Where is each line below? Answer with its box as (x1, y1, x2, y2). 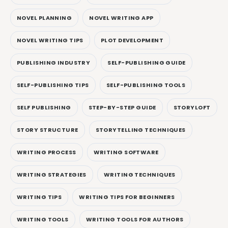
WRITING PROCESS (17, 148, 76, 156)
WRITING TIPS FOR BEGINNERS (79, 192, 175, 201)
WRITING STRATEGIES (17, 170, 87, 179)
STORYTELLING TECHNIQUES (95, 125, 186, 134)
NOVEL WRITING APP (89, 13, 154, 22)
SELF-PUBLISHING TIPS (17, 80, 89, 89)
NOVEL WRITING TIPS (17, 36, 83, 44)
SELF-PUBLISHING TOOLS (106, 80, 186, 89)
